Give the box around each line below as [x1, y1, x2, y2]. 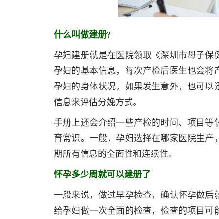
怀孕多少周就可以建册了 [54, 170, 151, 179]
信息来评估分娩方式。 [54, 97, 142, 107]
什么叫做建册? [54, 30, 111, 40]
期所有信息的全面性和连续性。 [54, 149, 177, 159]
